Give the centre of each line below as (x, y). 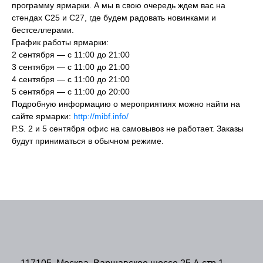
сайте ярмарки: (43, 116)
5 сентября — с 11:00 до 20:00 (71, 92)
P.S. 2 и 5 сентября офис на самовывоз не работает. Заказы (128, 129)
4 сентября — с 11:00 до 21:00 (71, 79)
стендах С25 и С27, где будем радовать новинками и (114, 18)
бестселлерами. (43, 30)
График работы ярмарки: (60, 42)
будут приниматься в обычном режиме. (89, 141)
